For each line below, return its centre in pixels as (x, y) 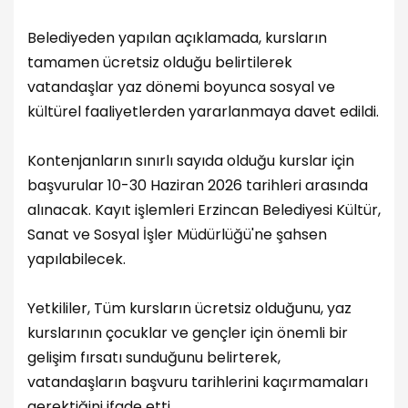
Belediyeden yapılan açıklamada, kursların (177, 38)
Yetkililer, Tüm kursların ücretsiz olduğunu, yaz (189, 309)
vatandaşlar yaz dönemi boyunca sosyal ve (181, 87)
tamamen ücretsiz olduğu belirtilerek (160, 63)
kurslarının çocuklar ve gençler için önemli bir (188, 333)
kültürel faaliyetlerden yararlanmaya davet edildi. (203, 112)
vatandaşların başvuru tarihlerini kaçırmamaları (198, 382)
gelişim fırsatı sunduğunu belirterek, (154, 358)
